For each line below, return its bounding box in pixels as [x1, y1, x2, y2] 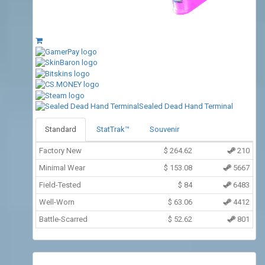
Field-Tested [39, 180, 81, 190]
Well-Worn [39, 198, 75, 207]
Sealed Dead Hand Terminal [139, 101, 233, 111]
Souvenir [150, 125, 179, 134]
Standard [45, 125, 76, 134]
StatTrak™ [96, 125, 130, 134]
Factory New [39, 146, 82, 156]
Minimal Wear [39, 163, 85, 173]
